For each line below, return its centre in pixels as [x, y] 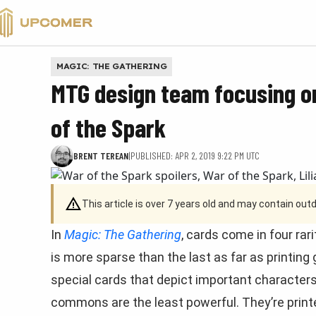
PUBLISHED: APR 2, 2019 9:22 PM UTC [195, 156]
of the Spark [108, 127]
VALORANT [56, 19]
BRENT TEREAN [101, 156]
